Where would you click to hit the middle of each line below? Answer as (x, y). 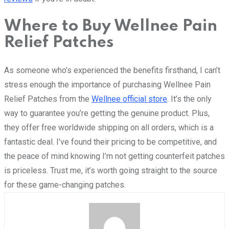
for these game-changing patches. (65, 185)
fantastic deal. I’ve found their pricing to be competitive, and (110, 142)
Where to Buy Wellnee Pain (111, 26)
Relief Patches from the (48, 99)
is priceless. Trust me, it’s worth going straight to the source (111, 170)
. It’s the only (189, 99)
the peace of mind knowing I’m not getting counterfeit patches (114, 156)
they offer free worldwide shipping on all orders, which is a (109, 127)
